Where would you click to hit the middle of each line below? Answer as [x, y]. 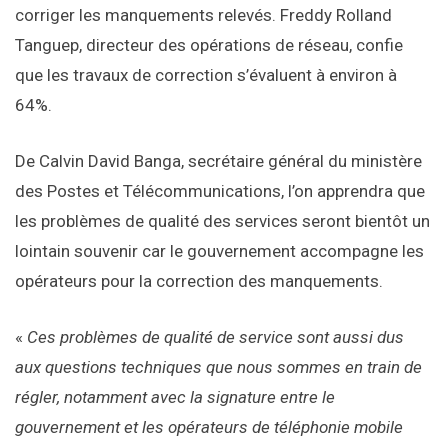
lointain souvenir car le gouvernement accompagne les [219, 251]
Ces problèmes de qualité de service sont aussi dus [215, 337]
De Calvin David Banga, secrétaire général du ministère [218, 161]
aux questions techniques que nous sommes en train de [218, 367]
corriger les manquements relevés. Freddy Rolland [203, 15]
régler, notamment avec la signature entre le [175, 397]
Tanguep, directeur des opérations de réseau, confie [209, 45]
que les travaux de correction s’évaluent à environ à [206, 75]
